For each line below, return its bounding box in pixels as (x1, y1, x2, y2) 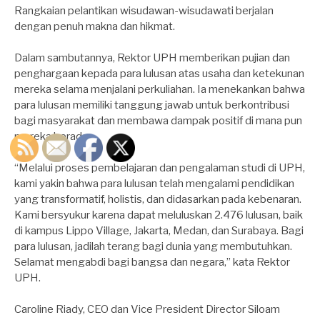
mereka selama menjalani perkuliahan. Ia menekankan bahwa (14, 82, 305, 96)
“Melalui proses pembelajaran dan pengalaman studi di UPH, (14, 161, 305, 174)
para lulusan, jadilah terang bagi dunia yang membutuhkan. (14, 239, 292, 253)
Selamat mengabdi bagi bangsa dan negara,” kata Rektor (14, 255, 290, 269)
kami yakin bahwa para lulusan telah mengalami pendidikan (14, 176, 294, 190)
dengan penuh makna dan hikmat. (14, 19, 175, 33)
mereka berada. (14, 129, 90, 143)
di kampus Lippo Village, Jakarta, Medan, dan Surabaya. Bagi (14, 224, 304, 237)
